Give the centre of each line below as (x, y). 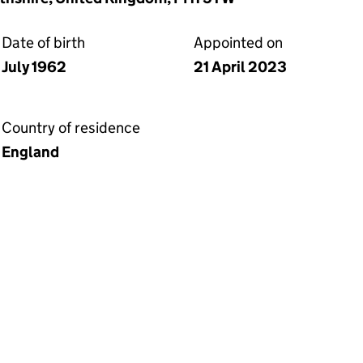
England (30, 152)
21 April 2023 (240, 67)
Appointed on (238, 43)
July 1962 (34, 67)
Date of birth (43, 43)
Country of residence (71, 128)
